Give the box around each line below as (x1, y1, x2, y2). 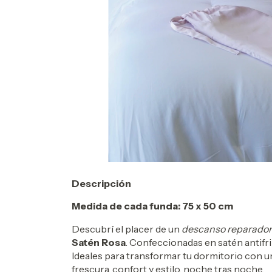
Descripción (72, 177, 131, 189)
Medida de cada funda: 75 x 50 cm (72, 199, 233, 212)
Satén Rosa (72, 236, 126, 248)
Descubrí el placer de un (72, 222, 182, 235)
